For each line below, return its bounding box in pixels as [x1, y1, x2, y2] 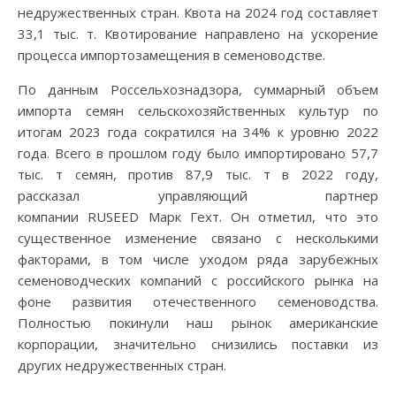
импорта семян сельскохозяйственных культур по [18, 102, 378, 119]
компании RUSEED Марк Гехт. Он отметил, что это [18, 208, 378, 225]
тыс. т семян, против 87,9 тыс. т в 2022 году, [18, 165, 378, 183]
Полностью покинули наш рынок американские [18, 314, 378, 331]
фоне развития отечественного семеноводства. [18, 293, 378, 310]
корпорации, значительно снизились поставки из [18, 335, 378, 353]
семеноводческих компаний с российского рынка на [18, 271, 378, 289]
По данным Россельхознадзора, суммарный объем [18, 80, 378, 98]
